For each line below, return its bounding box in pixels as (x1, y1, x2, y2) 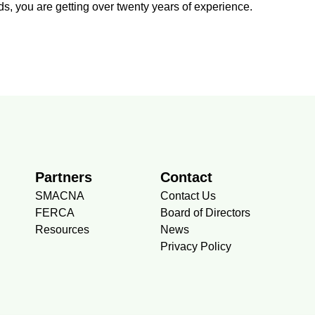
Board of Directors (160, 207, 250, 219)
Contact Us (160, 190, 216, 202)
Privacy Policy (160, 240, 231, 253)
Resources (34, 224, 89, 236)
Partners (34, 169, 92, 186)
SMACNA (34, 190, 84, 202)
